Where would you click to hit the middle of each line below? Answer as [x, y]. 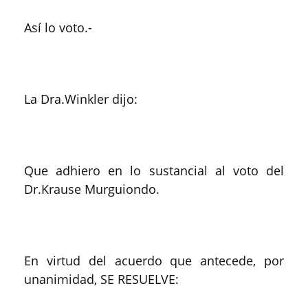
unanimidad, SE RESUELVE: [101, 279]
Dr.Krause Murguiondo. [92, 189]
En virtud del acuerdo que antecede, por [154, 261]
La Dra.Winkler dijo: [81, 99]
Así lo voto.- [58, 27]
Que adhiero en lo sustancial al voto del [154, 170]
